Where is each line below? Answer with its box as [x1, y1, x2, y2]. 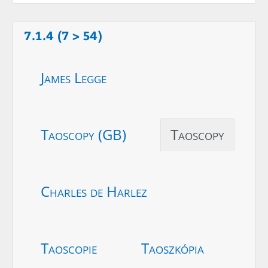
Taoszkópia [141, 237, 204, 258]
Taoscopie [41, 237, 97, 258]
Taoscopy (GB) [41, 124, 126, 144]
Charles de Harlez [41, 181, 147, 201]
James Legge [41, 67, 106, 87]
